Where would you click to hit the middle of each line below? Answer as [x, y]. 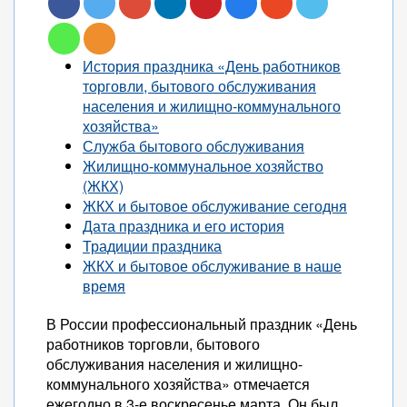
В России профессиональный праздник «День [202, 324]
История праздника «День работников [212, 66]
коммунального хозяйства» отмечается [178, 384]
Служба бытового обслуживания [194, 146]
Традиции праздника [152, 246]
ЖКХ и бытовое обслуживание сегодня [215, 206]
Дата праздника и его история [184, 226]
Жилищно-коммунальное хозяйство [203, 166]
